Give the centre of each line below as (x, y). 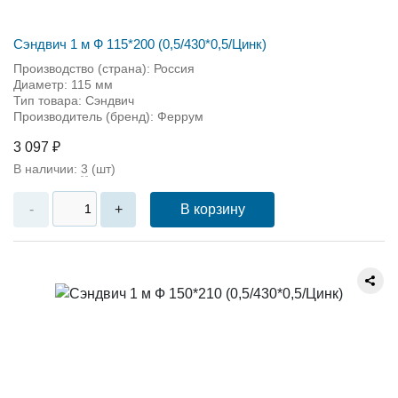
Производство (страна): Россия (104, 68)
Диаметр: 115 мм (63, 84)
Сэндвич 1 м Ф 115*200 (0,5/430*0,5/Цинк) (140, 44)
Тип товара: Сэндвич (74, 100)
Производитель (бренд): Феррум (108, 116)
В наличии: (47, 168)
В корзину (212, 209)
